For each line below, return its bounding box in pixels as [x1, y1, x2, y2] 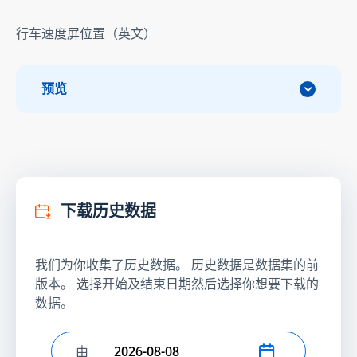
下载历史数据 [57, 199, 156, 222]
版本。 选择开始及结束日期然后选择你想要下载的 [35, 274, 319, 292]
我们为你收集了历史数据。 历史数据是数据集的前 [35, 255, 319, 273]
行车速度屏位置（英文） [16, 24, 156, 42]
